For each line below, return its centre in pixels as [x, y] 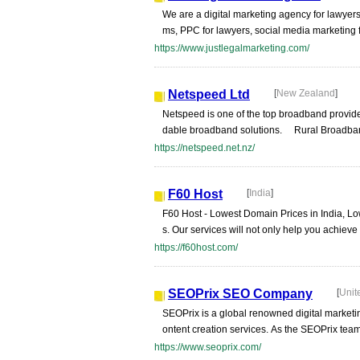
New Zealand [306, 93]
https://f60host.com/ [196, 247]
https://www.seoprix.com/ [208, 347]
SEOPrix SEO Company [240, 294]
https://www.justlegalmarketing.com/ [232, 48]
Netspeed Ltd [209, 94]
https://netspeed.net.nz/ [205, 148]
